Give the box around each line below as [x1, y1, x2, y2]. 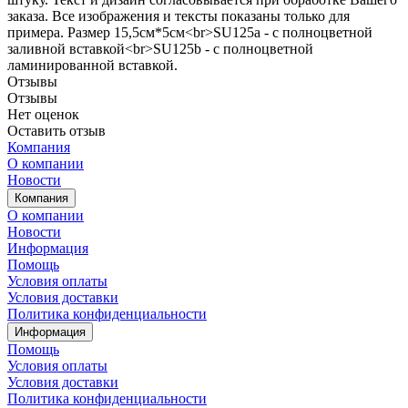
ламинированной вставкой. [7, 57, 178, 74]
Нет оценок [7, 107, 79, 123]
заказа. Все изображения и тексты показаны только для [7, 8, 350, 25]
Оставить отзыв [7, 123, 106, 139]
